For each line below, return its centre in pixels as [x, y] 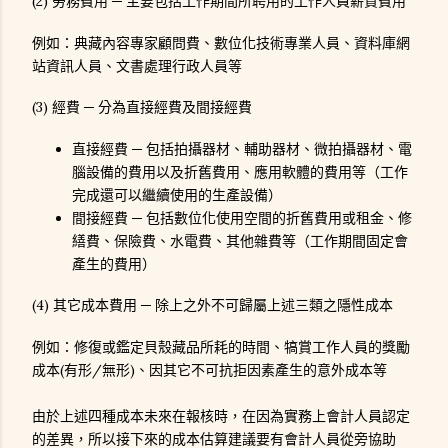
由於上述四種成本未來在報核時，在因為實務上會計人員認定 [221, 416]
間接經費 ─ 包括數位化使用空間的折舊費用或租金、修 [242, 217]
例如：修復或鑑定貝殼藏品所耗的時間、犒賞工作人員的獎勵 [221, 347]
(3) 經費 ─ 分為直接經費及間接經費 [142, 107]
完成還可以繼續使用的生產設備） [177, 194]
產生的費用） [114, 263]
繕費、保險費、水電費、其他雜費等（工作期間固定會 [240, 240]
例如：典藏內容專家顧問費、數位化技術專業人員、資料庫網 [221, 42]
